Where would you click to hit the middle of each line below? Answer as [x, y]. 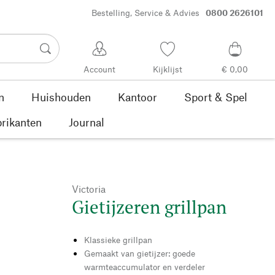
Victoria [89, 188]
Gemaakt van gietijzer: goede [140, 253]
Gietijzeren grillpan [149, 207]
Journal [87, 122]
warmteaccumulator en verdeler [145, 266]
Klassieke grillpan [118, 239]
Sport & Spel [215, 97]
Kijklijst [167, 69]
